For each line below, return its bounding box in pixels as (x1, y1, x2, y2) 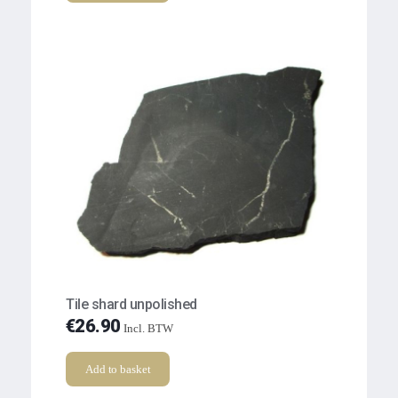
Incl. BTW (123, 322, 174, 336)
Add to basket (85, 362, 151, 377)
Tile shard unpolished (66, 296, 197, 314)
